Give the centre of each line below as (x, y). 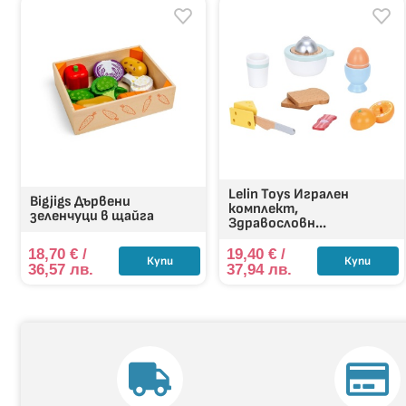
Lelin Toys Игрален (289, 194)
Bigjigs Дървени (81, 201)
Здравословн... (278, 223)
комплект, (264, 208)
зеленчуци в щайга (92, 216)
